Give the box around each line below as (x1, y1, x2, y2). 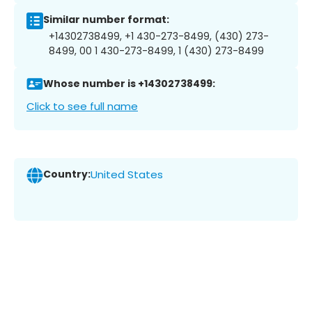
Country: (43, 167, 91, 182)
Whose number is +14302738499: (43, 77, 215, 91)
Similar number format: (43, 13, 169, 27)
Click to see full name (26, 98, 138, 114)
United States (91, 167, 163, 182)
